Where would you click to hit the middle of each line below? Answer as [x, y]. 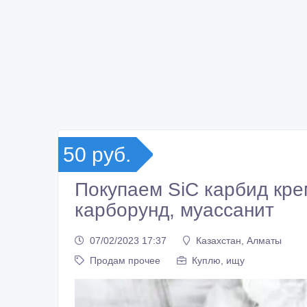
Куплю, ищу [218, 260]
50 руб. [97, 155]
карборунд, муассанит [174, 210]
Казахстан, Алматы [239, 240]
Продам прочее [125, 260]
